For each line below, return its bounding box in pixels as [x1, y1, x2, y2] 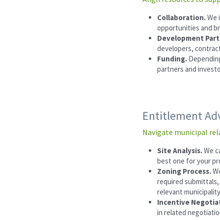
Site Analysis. [157, 145, 204, 155]
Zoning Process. [157, 166, 213, 176]
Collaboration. [157, 12, 207, 22]
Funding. [157, 54, 189, 63]
